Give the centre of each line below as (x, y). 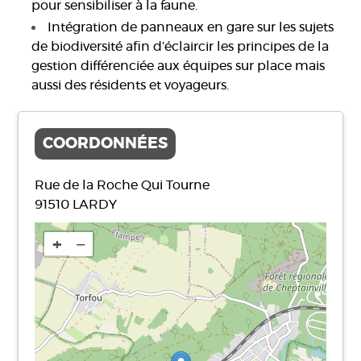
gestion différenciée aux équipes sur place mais (178, 66)
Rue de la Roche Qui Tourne (122, 186)
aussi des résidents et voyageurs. (131, 86)
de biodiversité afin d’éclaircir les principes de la (180, 47)
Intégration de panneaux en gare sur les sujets (191, 28)
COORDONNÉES (106, 144)
